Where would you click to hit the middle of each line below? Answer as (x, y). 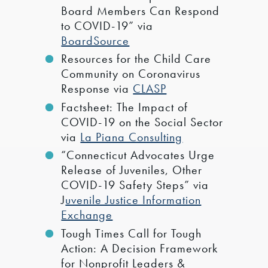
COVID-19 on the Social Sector (142, 122)
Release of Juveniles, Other (132, 170)
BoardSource (95, 40)
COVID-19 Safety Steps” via (135, 185)
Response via (97, 89)
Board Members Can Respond (141, 10)
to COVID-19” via (107, 25)
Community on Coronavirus (131, 74)
